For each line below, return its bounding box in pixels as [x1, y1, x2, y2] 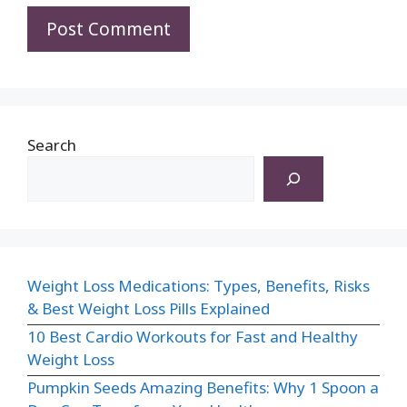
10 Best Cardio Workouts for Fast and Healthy [27, 325, 358, 347]
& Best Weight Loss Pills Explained [27, 297, 270, 319]
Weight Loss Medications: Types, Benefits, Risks [27, 274, 370, 296]
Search [27, 134, 76, 155]
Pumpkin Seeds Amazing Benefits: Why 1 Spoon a [27, 376, 379, 398]
